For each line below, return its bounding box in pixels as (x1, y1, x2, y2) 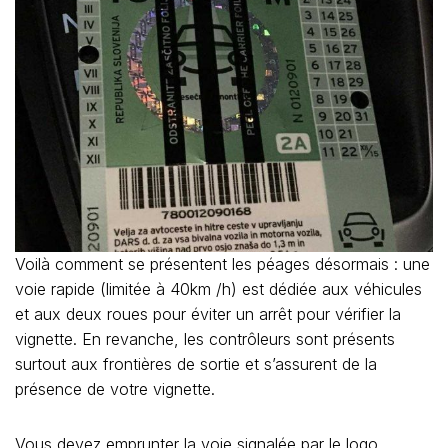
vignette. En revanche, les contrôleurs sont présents (15, 328, 395, 349)
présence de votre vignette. (15, 378, 215, 399)
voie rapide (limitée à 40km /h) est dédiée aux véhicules (15, 278, 422, 299)
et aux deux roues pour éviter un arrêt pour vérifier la (15, 303, 401, 324)
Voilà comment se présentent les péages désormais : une (15, 253, 430, 274)
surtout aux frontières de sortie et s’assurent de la (15, 353, 377, 374)
